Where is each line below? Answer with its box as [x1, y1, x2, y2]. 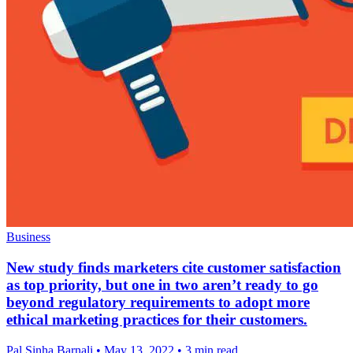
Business [6, 230, 50, 244]
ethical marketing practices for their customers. [6, 310, 307, 328]
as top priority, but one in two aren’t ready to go [6, 276, 318, 293]
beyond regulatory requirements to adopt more [6, 293, 310, 310]
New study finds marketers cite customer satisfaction [6, 258, 341, 276]
